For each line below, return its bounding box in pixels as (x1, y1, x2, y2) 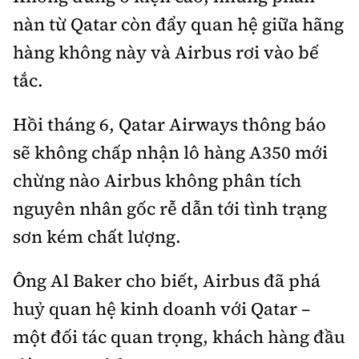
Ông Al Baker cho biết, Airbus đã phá (13, 268, 321, 292)
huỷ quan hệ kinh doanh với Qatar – (13, 296, 310, 321)
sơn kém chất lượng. (13, 224, 181, 248)
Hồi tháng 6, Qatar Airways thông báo (13, 112, 326, 136)
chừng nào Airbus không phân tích (13, 168, 301, 192)
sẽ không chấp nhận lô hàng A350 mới (13, 140, 328, 164)
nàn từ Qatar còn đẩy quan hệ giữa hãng (13, 12, 344, 36)
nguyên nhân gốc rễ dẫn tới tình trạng (13, 196, 327, 220)
